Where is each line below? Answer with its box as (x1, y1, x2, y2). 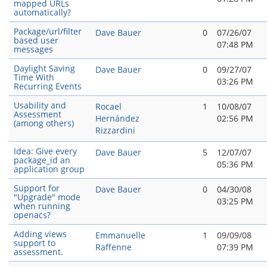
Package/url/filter (14, 26, 82, 37)
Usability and (14, 100, 66, 111)
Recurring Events (14, 80, 82, 92)
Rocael (95, 101, 122, 112)
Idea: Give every (14, 145, 77, 157)
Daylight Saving (14, 63, 75, 74)
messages (14, 44, 53, 55)
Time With (14, 72, 54, 83)
